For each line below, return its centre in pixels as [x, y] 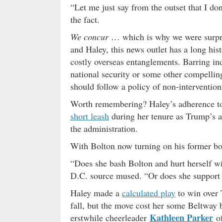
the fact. [85, 19]
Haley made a [96, 193]
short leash [90, 116]
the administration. [104, 128]
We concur [89, 36]
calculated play [149, 193]
